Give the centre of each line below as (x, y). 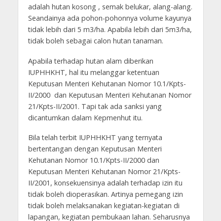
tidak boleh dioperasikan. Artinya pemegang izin (105, 194)
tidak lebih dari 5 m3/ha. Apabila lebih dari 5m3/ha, (110, 29)
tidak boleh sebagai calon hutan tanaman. (96, 40)
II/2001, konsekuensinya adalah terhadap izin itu (105, 183)
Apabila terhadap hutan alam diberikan (91, 61)
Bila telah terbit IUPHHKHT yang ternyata (95, 138)
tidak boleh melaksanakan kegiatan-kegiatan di (104, 206)
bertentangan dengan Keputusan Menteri (95, 149)
